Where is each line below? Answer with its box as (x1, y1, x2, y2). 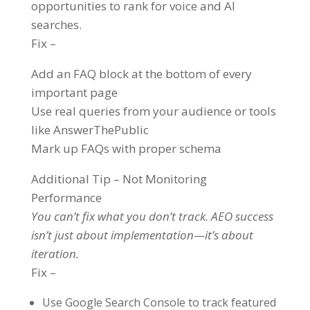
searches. (30, 17, 82, 33)
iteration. (30, 246, 79, 262)
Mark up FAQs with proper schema (30, 140, 221, 157)
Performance (30, 190, 102, 206)
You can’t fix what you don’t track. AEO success (30, 208, 273, 225)
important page (30, 84, 118, 101)
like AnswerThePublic (30, 122, 149, 138)
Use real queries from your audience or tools (30, 103, 276, 120)
